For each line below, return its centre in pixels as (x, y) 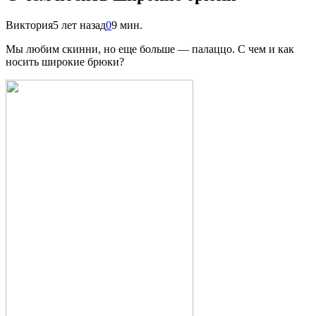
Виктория (29, 25)
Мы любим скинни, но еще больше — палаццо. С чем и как (150, 49)
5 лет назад (79, 25)
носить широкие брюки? (65, 61)
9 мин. (127, 25)
